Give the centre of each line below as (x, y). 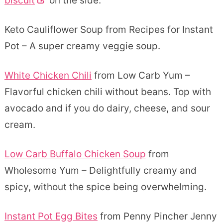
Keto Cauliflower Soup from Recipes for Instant (109, 29)
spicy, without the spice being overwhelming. (105, 187)
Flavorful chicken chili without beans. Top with (108, 92)
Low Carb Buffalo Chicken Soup (75, 154)
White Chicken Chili (48, 75)
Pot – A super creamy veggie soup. (82, 46)
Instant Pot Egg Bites (51, 216)
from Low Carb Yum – (141, 75)
